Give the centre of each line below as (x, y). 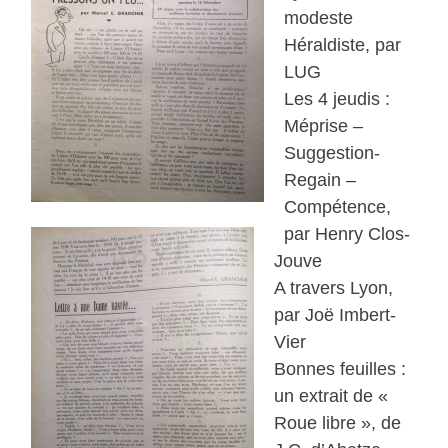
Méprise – (324, 126)
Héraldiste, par (343, 45)
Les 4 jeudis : (337, 99)
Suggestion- (332, 153)
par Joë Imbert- (335, 315)
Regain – (320, 180)
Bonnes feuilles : (340, 369)
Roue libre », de (338, 423)
